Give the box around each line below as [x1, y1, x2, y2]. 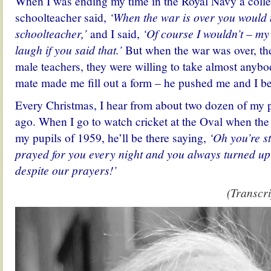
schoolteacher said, [15, 9, 109, 25]
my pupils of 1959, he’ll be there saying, [15, 129, 209, 145]
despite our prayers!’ [15, 162, 117, 178]
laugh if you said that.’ [15, 42, 122, 57]
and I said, [87, 25, 140, 41]
